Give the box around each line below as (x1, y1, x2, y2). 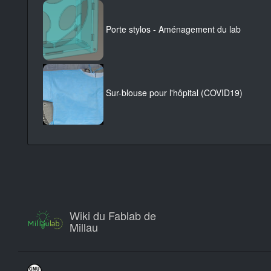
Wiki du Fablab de (70, 207, 156, 223)
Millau (70, 218, 98, 235)
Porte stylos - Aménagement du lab (106, 23, 241, 36)
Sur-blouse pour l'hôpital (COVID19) (106, 87, 243, 99)
